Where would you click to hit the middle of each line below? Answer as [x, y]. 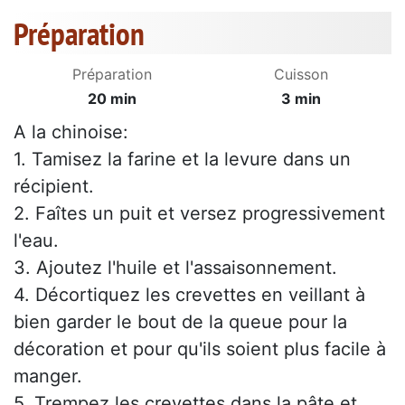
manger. [48, 377]
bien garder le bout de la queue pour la [180, 322]
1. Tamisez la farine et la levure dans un [182, 160]
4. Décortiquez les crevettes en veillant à [189, 295]
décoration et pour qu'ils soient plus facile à [200, 349]
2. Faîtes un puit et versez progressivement [199, 214]
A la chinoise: [71, 132]
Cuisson [301, 75]
